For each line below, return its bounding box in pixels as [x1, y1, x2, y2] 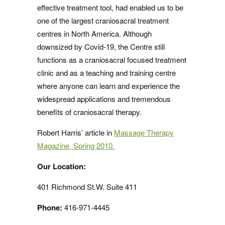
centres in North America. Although [37, 28, 152, 39]
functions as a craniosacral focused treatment [37, 54, 186, 65]
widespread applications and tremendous [37, 93, 171, 104]
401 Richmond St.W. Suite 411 [37, 181, 137, 192]
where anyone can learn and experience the [37, 80, 180, 91]
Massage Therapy [114, 127, 174, 138]
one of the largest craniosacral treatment [37, 15, 169, 26]
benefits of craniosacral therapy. [37, 106, 142, 117]
